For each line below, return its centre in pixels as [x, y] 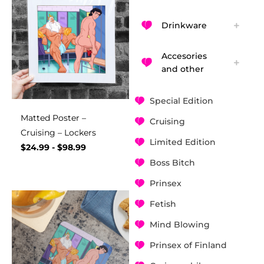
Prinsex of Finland [188, 245]
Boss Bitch [172, 163]
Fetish [163, 204]
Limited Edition [182, 142]
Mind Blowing [179, 225]
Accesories [184, 56]
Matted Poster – [53, 118]
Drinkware [184, 26]
